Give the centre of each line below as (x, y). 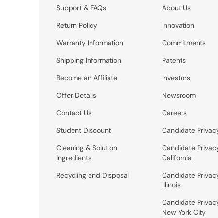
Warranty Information (90, 43)
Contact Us (74, 113)
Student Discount (83, 130)
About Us (176, 8)
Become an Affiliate (87, 78)
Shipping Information (89, 60)
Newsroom (179, 95)
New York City (184, 212)
